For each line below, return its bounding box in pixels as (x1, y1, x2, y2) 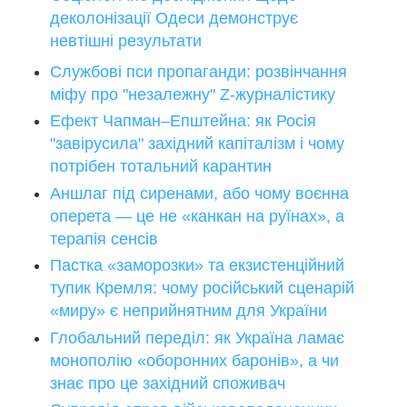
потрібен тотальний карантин (50, 157, 272, 176)
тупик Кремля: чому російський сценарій (50, 279, 354, 298)
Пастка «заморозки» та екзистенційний (50, 256, 344, 275)
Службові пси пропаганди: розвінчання (50, 62, 347, 81)
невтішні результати (50, 31, 202, 50)
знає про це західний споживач (50, 373, 285, 392)
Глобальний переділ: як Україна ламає (50, 328, 344, 347)
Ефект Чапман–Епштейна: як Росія (50, 112, 316, 131)
